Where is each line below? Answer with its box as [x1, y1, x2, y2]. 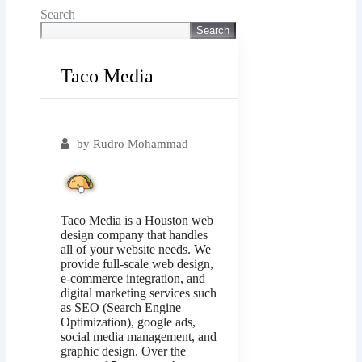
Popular [65, 115, 99, 128]
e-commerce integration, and [61, 271, 205, 286]
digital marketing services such [61, 286, 217, 301]
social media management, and [61, 330, 217, 344]
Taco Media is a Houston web [61, 213, 213, 228]
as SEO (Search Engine [61, 301, 181, 315]
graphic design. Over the [61, 344, 186, 359]
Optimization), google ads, [61, 315, 196, 330]
